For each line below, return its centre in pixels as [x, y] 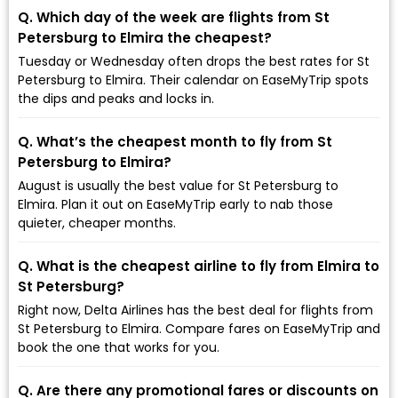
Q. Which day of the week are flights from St [174, 17]
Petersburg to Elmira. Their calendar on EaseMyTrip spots [193, 80]
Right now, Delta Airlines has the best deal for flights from [195, 310]
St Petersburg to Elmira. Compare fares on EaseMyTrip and [199, 328]
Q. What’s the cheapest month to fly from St [175, 141]
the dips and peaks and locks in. [116, 98]
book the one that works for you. [119, 347]
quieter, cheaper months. [97, 223]
